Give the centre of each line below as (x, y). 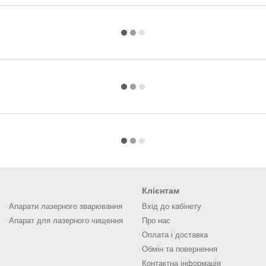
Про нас (156, 221)
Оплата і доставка (175, 235)
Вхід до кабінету (172, 206)
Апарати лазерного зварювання (66, 206)
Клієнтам (161, 191)
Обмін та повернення (180, 249)
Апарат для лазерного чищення (66, 221)
